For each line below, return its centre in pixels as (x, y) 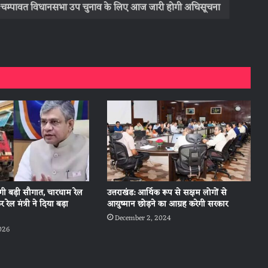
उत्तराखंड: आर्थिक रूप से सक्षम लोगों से (167, 193)
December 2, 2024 (143, 219)
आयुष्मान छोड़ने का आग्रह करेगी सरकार (167, 205)
